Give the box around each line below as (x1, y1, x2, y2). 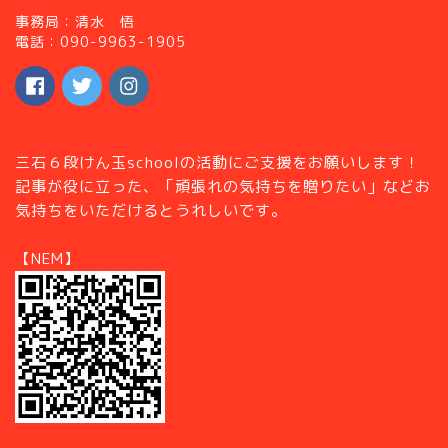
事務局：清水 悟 (15, 12, 135, 32)
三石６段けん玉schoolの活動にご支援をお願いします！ (15, 152, 420, 174)
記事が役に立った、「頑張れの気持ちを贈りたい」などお (15, 176, 431, 198)
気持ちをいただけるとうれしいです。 (15, 200, 287, 222)
